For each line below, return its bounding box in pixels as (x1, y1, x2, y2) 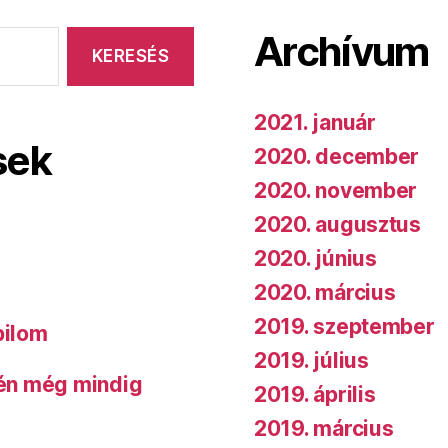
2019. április (254, 382, 376, 408)
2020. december (254, 144, 420, 170)
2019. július (254, 348, 369, 374)
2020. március (254, 280, 396, 306)
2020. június (254, 246, 377, 272)
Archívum (254, 27, 429, 77)
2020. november (254, 178, 418, 204)
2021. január (254, 110, 376, 136)
